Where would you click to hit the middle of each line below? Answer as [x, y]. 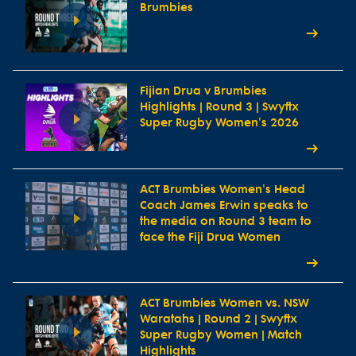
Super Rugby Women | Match [221, 335]
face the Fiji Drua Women [210, 238]
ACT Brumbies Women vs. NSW [224, 304]
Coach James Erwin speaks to [224, 206]
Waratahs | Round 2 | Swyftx [219, 319]
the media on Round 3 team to [226, 222]
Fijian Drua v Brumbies [203, 91]
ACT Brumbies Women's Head [222, 190]
